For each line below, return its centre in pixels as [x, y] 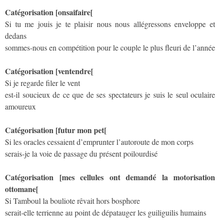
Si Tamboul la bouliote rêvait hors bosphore [72, 200]
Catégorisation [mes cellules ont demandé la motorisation [110, 177]
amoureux [20, 106]
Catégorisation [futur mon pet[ [56, 130]
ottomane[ [22, 189]
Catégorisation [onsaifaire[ [49, 12]
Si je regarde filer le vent [42, 82]
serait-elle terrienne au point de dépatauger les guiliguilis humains [106, 212]
